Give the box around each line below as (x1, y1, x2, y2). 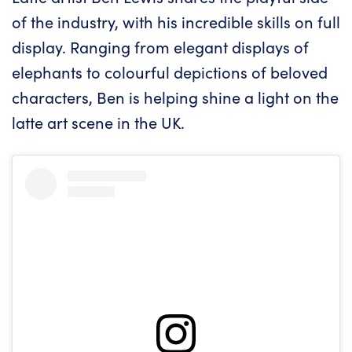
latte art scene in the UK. (12, 112, 185, 134)
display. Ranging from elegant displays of (12, 36, 309, 58)
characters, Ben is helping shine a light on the (12, 86, 339, 108)
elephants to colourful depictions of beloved (12, 61, 328, 83)
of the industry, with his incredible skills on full (12, 11, 340, 33)
